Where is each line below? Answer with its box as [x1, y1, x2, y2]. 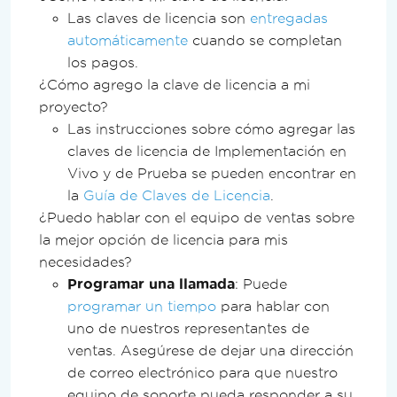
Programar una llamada [67, 276, 235, 292]
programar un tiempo [67, 298, 216, 314]
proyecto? [39, 98, 108, 114]
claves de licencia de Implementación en [67, 143, 346, 159]
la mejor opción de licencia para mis [39, 231, 288, 247]
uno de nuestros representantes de [67, 320, 309, 336]
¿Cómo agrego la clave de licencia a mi [39, 76, 310, 92]
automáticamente [67, 32, 188, 48]
